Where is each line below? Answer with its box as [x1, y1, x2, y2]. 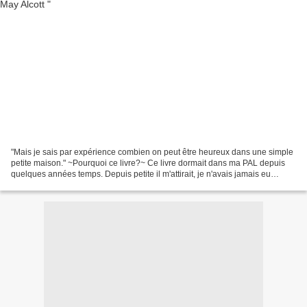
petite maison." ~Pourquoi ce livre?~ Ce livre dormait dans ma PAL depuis [11, 158, 285, 168]
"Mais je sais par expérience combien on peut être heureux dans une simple [11, 147, 293, 157]
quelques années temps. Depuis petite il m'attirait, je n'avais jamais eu [11, 169, 271, 179]
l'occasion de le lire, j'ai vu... [11, 180, 114, 190]
